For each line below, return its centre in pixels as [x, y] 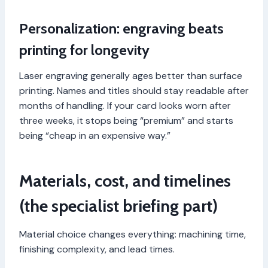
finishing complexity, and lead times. [97, 249]
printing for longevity [84, 50]
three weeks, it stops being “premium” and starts [126, 121]
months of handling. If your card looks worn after [125, 106]
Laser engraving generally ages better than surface [131, 76]
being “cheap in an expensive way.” [95, 136]
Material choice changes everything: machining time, [133, 234]
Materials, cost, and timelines [125, 181]
